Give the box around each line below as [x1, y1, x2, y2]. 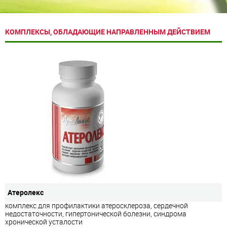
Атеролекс [8, 187, 44, 197]
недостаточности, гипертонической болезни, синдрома [5, 208, 186, 218]
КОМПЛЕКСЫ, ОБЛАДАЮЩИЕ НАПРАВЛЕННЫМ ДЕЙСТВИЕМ [5, 27, 210, 37]
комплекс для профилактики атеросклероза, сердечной [5, 200, 188, 210]
